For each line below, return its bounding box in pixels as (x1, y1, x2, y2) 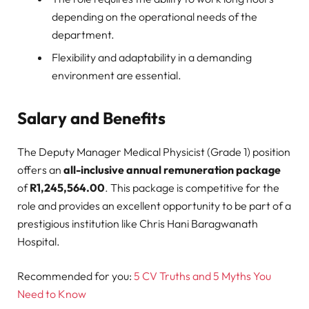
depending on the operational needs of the (52, 10, 257, 24)
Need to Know (17, 286, 86, 301)
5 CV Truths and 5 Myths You (134, 268, 271, 283)
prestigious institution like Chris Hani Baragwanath (17, 216, 258, 230)
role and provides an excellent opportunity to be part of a (17, 198, 291, 212)
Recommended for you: (17, 268, 134, 283)
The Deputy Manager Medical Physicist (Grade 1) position (17, 144, 290, 159)
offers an (17, 162, 63, 177)
